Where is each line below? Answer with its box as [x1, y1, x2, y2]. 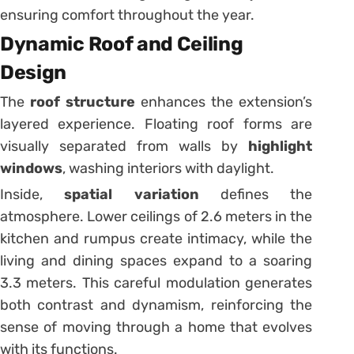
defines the [198, 186, 313, 204]
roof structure [30, 93, 136, 111]
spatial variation [64, 186, 199, 204]
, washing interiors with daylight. [62, 160, 274, 178]
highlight [248, 137, 313, 156]
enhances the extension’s [135, 93, 313, 111]
